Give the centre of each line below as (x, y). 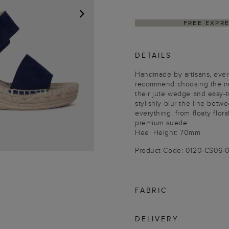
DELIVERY (157, 219)
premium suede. (162, 123)
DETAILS (153, 55)
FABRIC (151, 190)
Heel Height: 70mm (168, 132)
